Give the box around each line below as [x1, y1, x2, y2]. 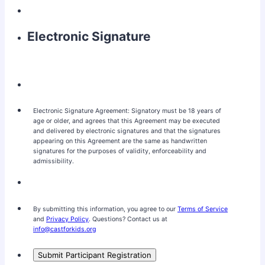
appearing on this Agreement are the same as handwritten [33, 137, 207, 145]
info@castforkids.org [33, 225, 96, 233]
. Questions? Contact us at [89, 215, 167, 223]
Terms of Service [177, 205, 228, 213]
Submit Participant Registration [38, 250, 151, 260]
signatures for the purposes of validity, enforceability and [33, 147, 206, 155]
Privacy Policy [46, 215, 89, 223]
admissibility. [33, 157, 74, 165]
